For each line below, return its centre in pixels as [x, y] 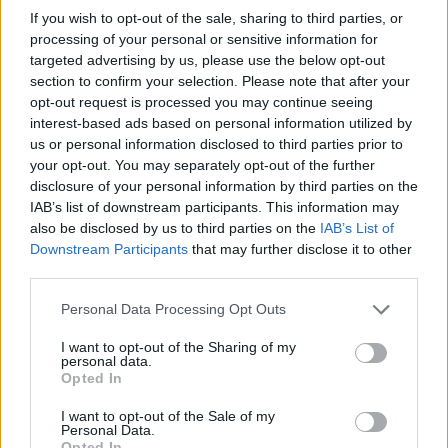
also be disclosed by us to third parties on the [175, 227]
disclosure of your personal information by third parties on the [224, 185]
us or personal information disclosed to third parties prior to [216, 143]
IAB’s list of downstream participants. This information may [214, 206]
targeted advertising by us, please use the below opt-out [207, 59]
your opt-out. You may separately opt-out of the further [202, 164]
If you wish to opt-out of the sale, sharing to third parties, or [216, 17]
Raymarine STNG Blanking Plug [224, 164]
